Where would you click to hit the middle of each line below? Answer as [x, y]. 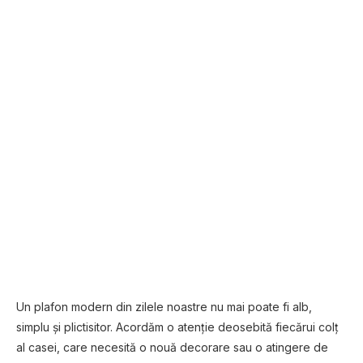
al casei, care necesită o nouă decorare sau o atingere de [172, 347]
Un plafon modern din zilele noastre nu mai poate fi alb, [164, 307]
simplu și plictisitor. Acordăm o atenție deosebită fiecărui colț [177, 327]
